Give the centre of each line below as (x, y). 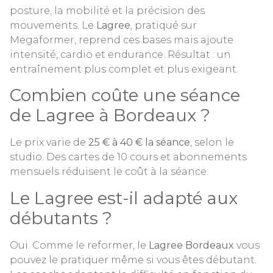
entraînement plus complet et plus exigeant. (124, 69)
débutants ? (61, 218)
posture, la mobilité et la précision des (107, 10)
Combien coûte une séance (125, 95)
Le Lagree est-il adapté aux (124, 198)
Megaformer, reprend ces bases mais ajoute (122, 40)
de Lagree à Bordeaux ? (110, 115)
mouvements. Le (53, 25)
